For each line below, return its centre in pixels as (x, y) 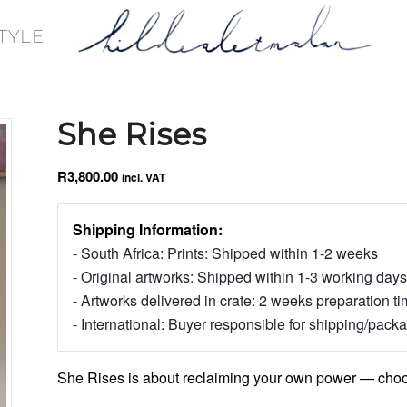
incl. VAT (143, 177)
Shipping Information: (147, 229)
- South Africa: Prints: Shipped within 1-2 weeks (225, 253)
